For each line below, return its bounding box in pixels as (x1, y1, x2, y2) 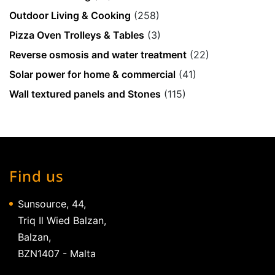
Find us (9, 165, 64, 186)
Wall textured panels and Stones (9, 87, 161, 100)
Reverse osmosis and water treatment (9, 48, 187, 61)
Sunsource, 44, (18, 197, 86, 210)
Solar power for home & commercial (9, 68, 176, 80)
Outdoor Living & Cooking (9, 9, 131, 21)
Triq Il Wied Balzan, (18, 214, 106, 227)
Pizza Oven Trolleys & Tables (9, 28, 144, 41)
